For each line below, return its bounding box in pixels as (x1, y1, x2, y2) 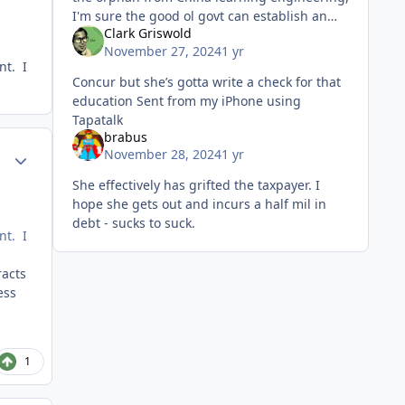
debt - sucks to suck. (71, 214, 202, 232)
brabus (103, 127, 147, 146)
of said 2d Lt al (71, 45, 161, 63)
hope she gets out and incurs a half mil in (71, 195, 326, 213)
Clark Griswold (103, 24, 192, 42)
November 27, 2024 (103, 42, 221, 60)
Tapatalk (71, 110, 123, 128)
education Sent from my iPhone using (71, 91, 137, 109)
